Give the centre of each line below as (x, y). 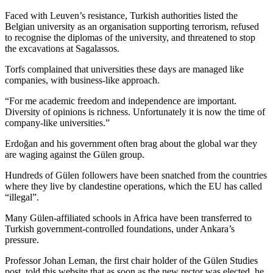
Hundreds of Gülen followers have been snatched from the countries (136, 175)
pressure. (22, 239)
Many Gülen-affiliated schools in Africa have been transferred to (128, 218)
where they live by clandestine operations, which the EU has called (133, 186)
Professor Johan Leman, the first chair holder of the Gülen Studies (131, 260)
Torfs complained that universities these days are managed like (124, 69)
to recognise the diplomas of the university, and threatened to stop (130, 37)
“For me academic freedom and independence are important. (121, 101)
